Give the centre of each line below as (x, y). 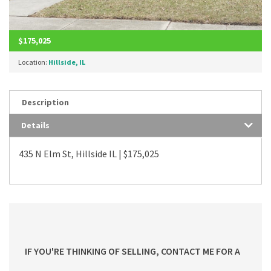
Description (45, 102)
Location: (33, 62)
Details (35, 125)
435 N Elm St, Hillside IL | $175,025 (89, 153)
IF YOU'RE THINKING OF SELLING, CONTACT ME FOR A (132, 251)
